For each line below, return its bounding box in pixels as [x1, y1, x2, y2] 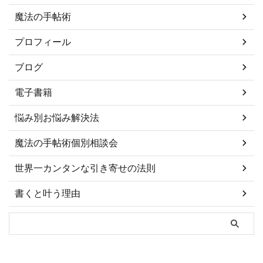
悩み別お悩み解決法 [15, 111, 99, 123]
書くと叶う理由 [15, 187, 80, 199]
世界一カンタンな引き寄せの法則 [15, 161, 156, 174]
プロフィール [15, 35, 71, 48]
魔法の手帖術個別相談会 [15, 136, 118, 149]
